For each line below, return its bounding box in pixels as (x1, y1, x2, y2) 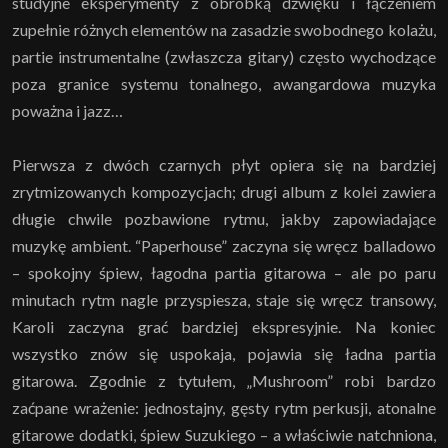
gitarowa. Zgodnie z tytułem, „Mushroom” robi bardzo (12, 370, 436, 390)
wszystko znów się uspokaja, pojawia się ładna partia (12, 343, 436, 363)
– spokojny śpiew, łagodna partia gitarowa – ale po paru (12, 262, 436, 282)
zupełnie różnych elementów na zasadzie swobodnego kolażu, (12, 19, 436, 39)
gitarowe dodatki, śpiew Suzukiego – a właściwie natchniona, (12, 424, 436, 444)
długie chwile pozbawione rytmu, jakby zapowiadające (12, 208, 436, 228)
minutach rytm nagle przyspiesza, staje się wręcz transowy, (12, 289, 436, 309)
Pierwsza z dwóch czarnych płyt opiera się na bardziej (12, 154, 436, 174)
